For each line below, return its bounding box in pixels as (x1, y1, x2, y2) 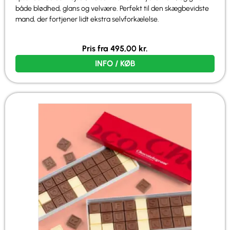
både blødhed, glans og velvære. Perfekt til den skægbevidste (15, 4, 209, 13)
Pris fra (82, 43, 110, 53)
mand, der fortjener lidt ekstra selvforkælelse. (15, 15, 159, 24)
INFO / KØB (95, 58, 135, 68)
